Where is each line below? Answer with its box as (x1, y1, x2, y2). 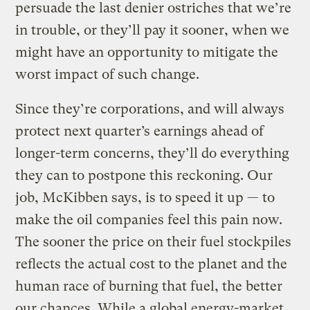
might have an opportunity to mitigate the (15, 44, 279, 60)
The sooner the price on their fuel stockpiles (15, 233, 292, 250)
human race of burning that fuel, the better (15, 277, 283, 294)
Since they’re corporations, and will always (15, 100, 285, 117)
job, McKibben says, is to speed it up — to (15, 189, 275, 206)
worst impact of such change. (15, 66, 200, 82)
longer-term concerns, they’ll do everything (15, 145, 290, 161)
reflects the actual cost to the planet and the (15, 255, 288, 272)
